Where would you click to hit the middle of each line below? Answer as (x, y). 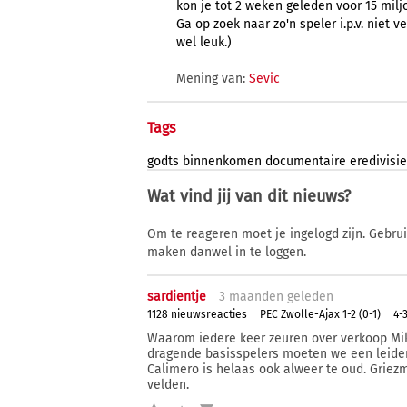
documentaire (306, 162)
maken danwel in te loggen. (227, 253)
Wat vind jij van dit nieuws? (249, 197)
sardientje (177, 297)
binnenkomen (222, 162)
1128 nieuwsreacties (197, 314)
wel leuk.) (204, 43)
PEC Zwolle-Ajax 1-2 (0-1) (320, 314)
